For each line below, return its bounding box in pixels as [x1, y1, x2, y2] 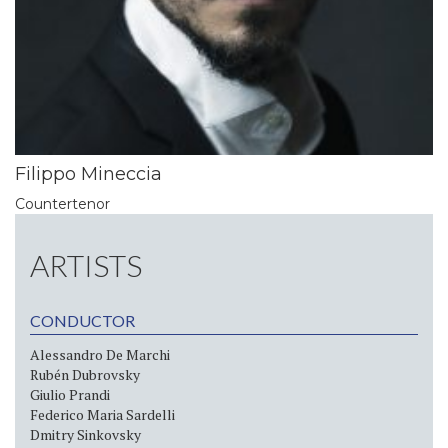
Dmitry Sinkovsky [30, 424, 141, 444]
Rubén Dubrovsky [30, 364, 140, 384]
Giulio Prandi [30, 384, 110, 404]
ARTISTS [30, 246, 142, 283]
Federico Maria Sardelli [30, 404, 175, 424]
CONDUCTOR [30, 310, 135, 330]
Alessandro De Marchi [30, 344, 170, 364]
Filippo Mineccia [15, 162, 162, 185]
